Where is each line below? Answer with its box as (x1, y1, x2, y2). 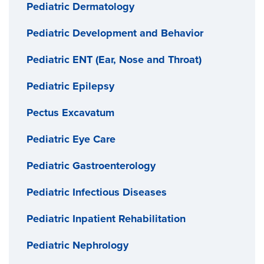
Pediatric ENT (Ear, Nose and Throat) (27, 52, 202, 66)
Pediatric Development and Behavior (27, 26, 203, 39)
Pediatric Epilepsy (27, 79, 114, 93)
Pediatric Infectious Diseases (27, 185, 167, 199)
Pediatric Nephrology (27, 238, 128, 252)
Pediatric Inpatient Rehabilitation (27, 212, 186, 225)
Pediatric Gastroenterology (27, 159, 156, 172)
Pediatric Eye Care (27, 132, 115, 146)
